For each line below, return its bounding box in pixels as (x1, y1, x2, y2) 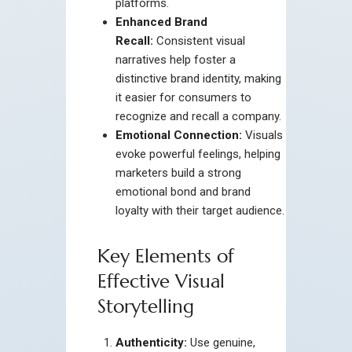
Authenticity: (115, 335, 187, 350)
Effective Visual (97, 269, 225, 293)
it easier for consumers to (115, 90, 251, 104)
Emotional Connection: (115, 127, 242, 142)
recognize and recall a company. (115, 108, 281, 123)
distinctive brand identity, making (115, 71, 281, 86)
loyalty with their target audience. (115, 203, 284, 218)
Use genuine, (186, 335, 255, 350)
